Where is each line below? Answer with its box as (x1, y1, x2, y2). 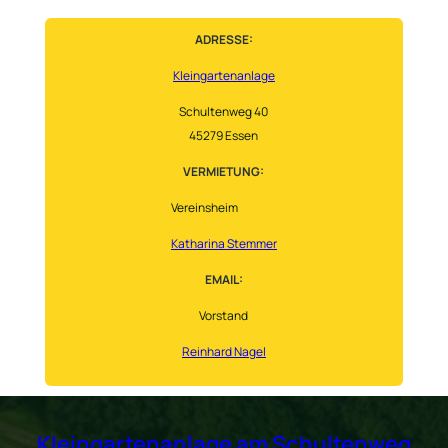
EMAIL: (204, 271, 243, 289)
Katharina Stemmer (170, 235, 277, 253)
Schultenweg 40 (179, 103, 269, 121)
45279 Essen (189, 127, 259, 145)
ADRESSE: (194, 31, 253, 49)
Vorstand (199, 307, 249, 325)
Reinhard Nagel (181, 343, 266, 361)
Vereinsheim (170, 199, 238, 217)
